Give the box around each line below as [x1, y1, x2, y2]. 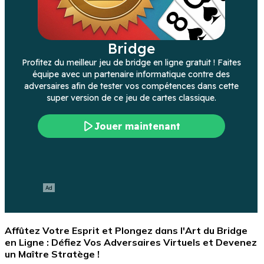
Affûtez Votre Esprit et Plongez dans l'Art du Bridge [5, 224, 247, 236]
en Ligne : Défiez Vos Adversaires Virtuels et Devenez [5, 236, 257, 248]
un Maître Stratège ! [5, 247, 100, 260]
